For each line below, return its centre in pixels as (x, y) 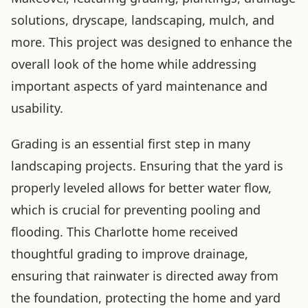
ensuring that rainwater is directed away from (145, 276)
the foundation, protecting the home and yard (146, 298)
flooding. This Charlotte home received (124, 232)
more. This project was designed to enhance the (152, 42)
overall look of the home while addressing (134, 64)
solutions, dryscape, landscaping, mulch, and (143, 20)
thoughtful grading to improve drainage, (130, 254)
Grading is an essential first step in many (131, 144)
